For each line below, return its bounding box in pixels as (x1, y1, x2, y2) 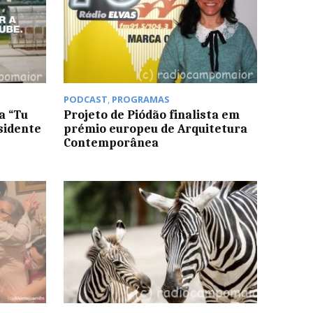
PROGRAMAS (111, 93, 170, 106)
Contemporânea (63, 136, 159, 150)
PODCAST (63, 93, 108, 106)
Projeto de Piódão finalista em (63, 108, 240, 122)
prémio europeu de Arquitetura (63, 122, 247, 136)
